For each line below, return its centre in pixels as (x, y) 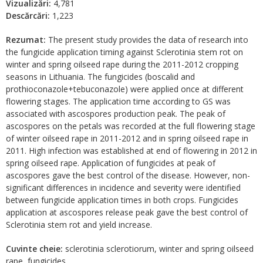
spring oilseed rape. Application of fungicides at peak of (111, 163)
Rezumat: (26, 40)
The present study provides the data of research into (147, 40)
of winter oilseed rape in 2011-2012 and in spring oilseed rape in (127, 138)
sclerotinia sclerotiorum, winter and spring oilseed (158, 249)
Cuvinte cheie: (34, 249)
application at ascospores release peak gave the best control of (127, 212)
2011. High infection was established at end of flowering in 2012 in (131, 151)
